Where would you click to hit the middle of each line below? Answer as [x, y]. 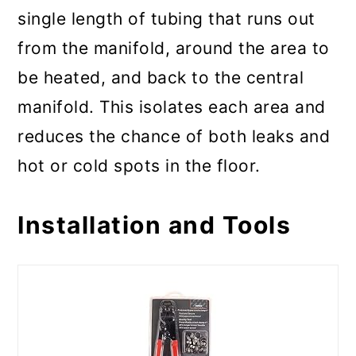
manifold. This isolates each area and [172, 107]
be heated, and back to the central [161, 78]
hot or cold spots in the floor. [139, 166]
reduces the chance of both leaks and [174, 137]
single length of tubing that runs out [166, 19]
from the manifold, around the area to [174, 48]
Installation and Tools [155, 225]
